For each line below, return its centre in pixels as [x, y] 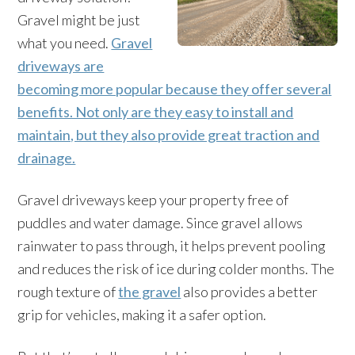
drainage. [47, 158]
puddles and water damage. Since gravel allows [160, 223]
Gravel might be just [79, 20]
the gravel [150, 292]
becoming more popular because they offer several [175, 89]
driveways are [61, 66]
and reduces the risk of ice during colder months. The [176, 269]
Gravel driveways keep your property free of [153, 200]
